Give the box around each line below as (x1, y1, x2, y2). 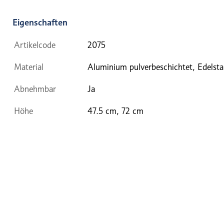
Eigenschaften (12, 16, 67, 27)
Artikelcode (14, 39, 55, 50)
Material (14, 61, 43, 72)
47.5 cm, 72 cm (87, 105, 143, 116)
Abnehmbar (14, 83, 56, 94)
